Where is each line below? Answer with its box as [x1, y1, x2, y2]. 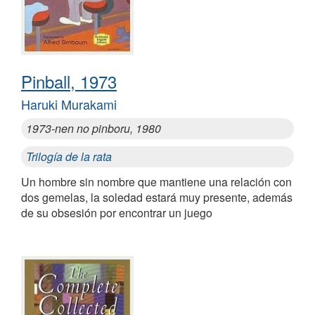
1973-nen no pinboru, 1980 [26, 120, 161, 137]
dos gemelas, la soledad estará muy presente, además [21, 189, 292, 206]
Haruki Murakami [21, 95, 117, 114]
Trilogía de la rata [26, 148, 112, 165]
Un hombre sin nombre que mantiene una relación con [21, 174, 292, 191]
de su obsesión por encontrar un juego [21, 205, 212, 221]
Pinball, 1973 [21, 69, 117, 94]
